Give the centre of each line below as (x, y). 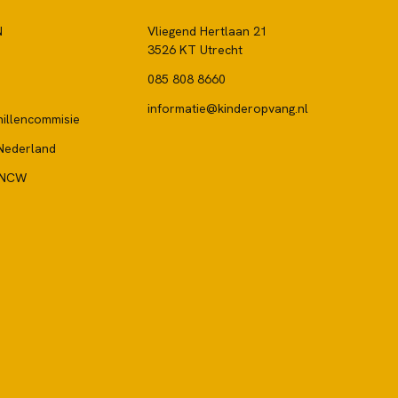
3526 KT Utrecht (195, 50)
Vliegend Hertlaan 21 (207, 31)
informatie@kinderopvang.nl (228, 108)
